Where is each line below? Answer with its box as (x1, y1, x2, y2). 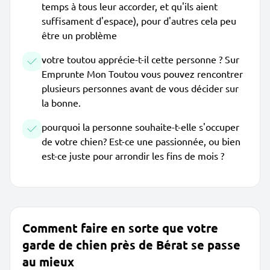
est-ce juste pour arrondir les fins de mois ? (42, 149, 224, 162)
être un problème (42, 29, 117, 41)
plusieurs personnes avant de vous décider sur (42, 82, 239, 94)
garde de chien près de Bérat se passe (22, 237, 240, 253)
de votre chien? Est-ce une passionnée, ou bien (42, 135, 240, 147)
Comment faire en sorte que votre (22, 220, 218, 236)
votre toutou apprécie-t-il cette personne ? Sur (42, 53, 239, 65)
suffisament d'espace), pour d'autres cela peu (42, 14, 236, 27)
